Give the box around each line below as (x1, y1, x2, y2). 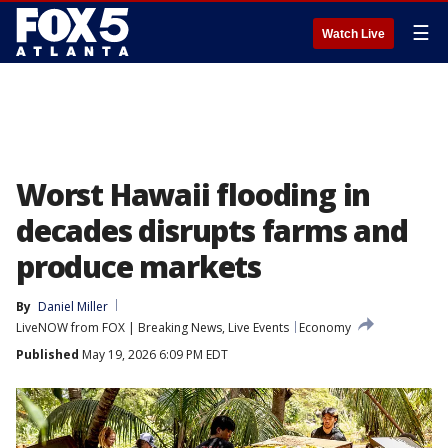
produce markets (16, 246, 262, 287)
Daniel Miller (38, 298, 108, 315)
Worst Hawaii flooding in (16, 174, 371, 215)
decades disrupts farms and (16, 210, 408, 251)
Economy (299, 319, 351, 336)
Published (16, 346, 79, 363)
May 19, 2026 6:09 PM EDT (79, 346, 228, 363)
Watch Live (322, 27, 385, 41)
